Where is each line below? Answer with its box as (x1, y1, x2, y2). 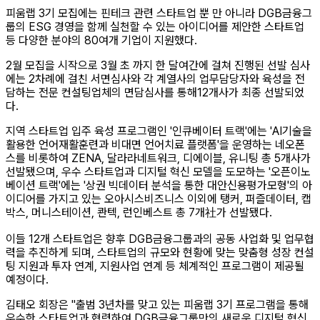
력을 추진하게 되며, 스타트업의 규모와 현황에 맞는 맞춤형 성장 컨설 (6, 246, 314, 260)
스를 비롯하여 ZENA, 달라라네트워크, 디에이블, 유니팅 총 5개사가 (6, 151, 311, 166)
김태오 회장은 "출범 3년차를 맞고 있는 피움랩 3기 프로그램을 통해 (6, 298, 309, 312)
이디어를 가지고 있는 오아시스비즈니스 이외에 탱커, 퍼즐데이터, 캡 (6, 192, 311, 206)
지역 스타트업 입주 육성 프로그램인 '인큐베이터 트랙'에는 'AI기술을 (6, 124, 312, 139)
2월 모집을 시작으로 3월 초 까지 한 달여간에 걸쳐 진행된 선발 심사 (6, 59, 310, 73)
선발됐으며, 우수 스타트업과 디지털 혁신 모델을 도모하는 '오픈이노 (6, 165, 311, 179)
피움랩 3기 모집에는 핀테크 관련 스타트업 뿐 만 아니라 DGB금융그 (6, 6, 312, 21)
